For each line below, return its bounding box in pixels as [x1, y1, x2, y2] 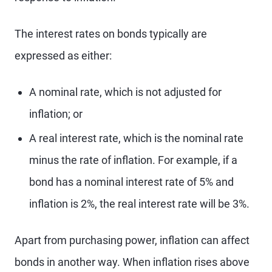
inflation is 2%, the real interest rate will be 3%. [29, 197, 250, 210]
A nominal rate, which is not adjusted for [29, 86, 222, 98]
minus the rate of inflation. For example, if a [29, 154, 237, 166]
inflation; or [29, 107, 83, 120]
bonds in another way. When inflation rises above [15, 256, 250, 268]
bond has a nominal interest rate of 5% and [29, 175, 234, 188]
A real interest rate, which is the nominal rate [29, 132, 243, 144]
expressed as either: [15, 49, 112, 62]
